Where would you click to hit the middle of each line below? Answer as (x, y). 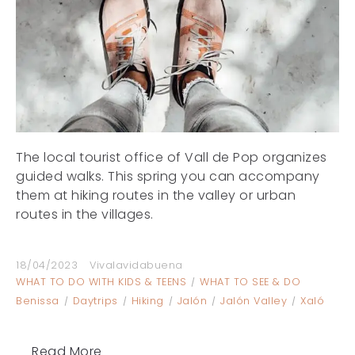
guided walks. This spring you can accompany (168, 177)
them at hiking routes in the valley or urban (156, 196)
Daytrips (95, 301)
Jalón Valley (254, 301)
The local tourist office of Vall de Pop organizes (172, 158)
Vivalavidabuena (136, 265)
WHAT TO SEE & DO (250, 282)
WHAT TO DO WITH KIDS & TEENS (101, 282)
